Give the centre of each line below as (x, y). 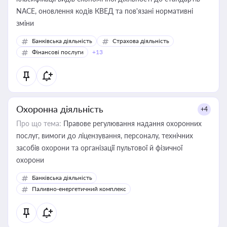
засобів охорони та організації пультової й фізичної (99, 148)
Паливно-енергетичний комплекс (79, 189)
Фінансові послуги (58, 52)
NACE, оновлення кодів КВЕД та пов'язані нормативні (105, 11)
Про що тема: (39, 123)
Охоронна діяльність (60, 109)
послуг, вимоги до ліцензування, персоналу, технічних (105, 136)
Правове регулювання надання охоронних (131, 123)
